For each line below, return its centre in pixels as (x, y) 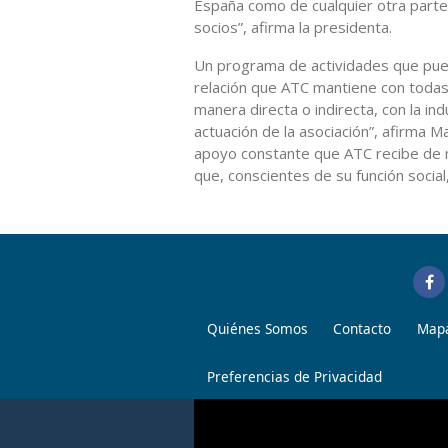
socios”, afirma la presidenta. (293, 26)
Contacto (362, 328)
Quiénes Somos (257, 328)
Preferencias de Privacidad (294, 376)
